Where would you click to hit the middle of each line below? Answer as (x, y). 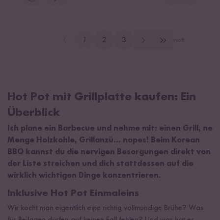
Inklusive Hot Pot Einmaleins (73, 194)
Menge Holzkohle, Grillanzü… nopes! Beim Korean (104, 141)
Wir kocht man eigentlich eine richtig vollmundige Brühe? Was (105, 208)
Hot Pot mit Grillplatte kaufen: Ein (102, 97)
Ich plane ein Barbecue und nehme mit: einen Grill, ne (110, 129)
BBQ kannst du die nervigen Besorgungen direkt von (109, 152)
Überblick (35, 113)
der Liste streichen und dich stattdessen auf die (100, 164)
